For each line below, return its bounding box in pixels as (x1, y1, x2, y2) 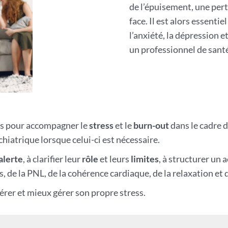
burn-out (133, 120, 169, 131)
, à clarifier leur (22, 153, 82, 164)
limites (130, 153, 159, 164)
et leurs (98, 153, 131, 164)
